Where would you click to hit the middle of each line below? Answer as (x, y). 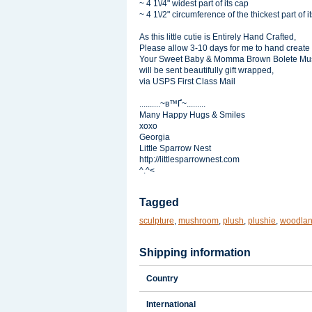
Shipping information (195, 252)
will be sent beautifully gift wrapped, (206, 70)
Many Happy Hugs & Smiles (192, 115)
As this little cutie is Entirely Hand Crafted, (218, 37)
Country (162, 279)
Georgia (155, 137)
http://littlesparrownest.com (189, 159)
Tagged (159, 202)
